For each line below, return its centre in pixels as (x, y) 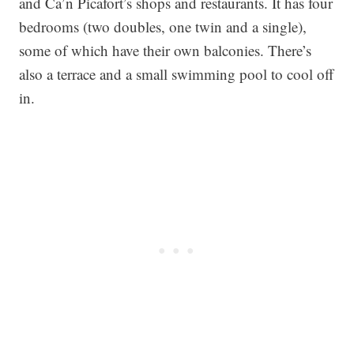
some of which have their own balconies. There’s (165, 50)
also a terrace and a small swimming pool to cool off (176, 74)
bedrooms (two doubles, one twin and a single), (163, 26)
